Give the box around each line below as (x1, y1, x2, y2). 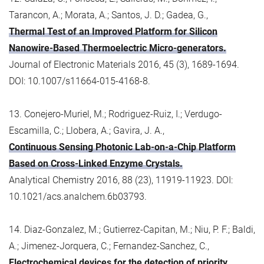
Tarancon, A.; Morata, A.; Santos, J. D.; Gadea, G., (9, 9, 208, 21)
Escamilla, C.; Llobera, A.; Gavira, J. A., (9, 124, 164, 136)
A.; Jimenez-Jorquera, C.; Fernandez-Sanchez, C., (9, 240, 209, 252)
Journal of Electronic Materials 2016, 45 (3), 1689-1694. (9, 58, 239, 70)
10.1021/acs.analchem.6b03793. (9, 190, 147, 202)
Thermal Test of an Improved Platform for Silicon (9, 25, 217, 37)
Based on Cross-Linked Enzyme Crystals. (9, 157, 183, 169)
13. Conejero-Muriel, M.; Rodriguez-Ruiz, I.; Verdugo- (9, 108, 222, 120)
